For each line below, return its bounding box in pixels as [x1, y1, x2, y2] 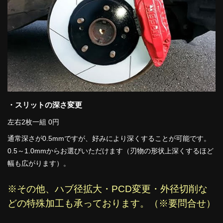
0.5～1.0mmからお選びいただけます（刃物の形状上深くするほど [7, 146, 214, 155]
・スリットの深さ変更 [7, 100, 82, 109]
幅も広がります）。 [7, 159, 70, 167]
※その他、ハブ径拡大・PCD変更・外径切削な [7, 184, 208, 195]
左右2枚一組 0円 [7, 117, 59, 126]
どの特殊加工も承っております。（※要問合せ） [7, 198, 216, 209]
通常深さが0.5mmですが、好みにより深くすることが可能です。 [7, 134, 211, 142]
